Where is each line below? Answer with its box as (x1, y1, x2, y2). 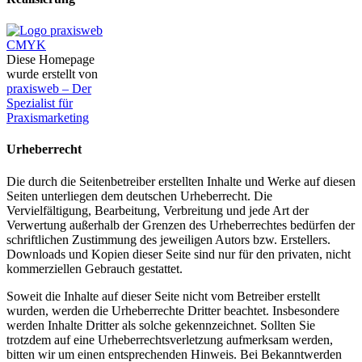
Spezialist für (6, 96, 73, 111)
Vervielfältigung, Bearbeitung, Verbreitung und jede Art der (6, 203, 309, 217)
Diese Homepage (6, 53, 95, 67)
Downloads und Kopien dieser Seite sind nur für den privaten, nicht (6, 246, 351, 261)
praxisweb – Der (6, 82, 91, 96)
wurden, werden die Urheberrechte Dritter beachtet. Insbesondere (6, 303, 339, 318)
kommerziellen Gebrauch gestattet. (6, 261, 183, 276)
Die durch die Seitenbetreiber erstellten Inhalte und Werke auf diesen (6, 174, 356, 188)
